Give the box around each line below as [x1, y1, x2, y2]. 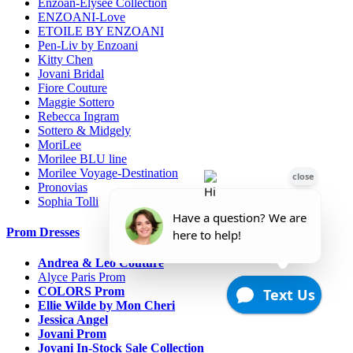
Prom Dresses [6, 225, 80, 240]
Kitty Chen [38, 52, 93, 66]
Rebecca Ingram [38, 109, 119, 123]
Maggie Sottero [38, 95, 114, 109]
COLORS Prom [38, 284, 124, 299]
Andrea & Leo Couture [38, 256, 164, 270]
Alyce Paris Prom [38, 270, 125, 284]
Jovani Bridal [38, 66, 104, 80]
